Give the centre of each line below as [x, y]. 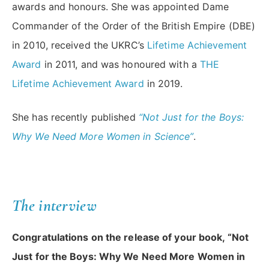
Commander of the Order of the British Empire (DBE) [134, 26]
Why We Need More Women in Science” [103, 137]
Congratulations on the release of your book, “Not [130, 237]
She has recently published [75, 117]
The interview [54, 206]
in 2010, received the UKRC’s [80, 45]
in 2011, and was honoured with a [120, 65]
